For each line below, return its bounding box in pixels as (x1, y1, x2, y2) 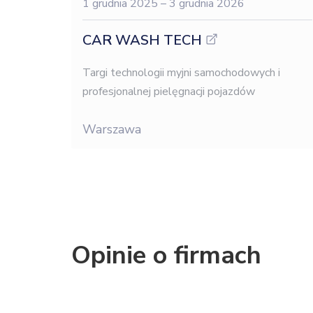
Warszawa (82, 121, 142, 138)
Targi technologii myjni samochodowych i (82, 65, 281, 80)
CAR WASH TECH (82, 31, 203, 50)
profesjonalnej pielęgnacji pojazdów (82, 84, 256, 99)
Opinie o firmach (71, 238, 261, 272)
